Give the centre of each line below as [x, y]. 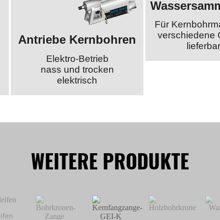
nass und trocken [77, 69]
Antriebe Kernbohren [77, 40]
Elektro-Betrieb [77, 58]
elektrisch [77, 80]
